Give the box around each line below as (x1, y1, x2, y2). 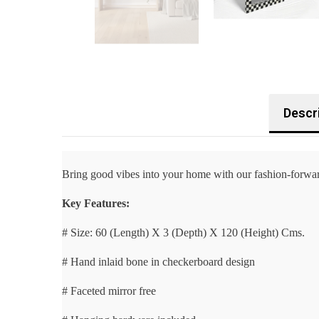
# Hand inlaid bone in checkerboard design (62, 255, 255, 268)
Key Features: (62, 197, 130, 209)
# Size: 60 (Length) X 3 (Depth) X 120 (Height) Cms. (62, 226, 305, 239)
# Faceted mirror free (62, 284, 156, 297)
